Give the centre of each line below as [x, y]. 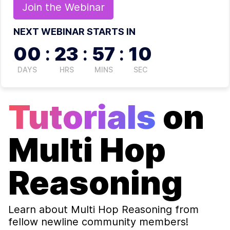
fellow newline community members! [98, 222]
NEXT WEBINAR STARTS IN [74, 31]
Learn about [40, 209]
